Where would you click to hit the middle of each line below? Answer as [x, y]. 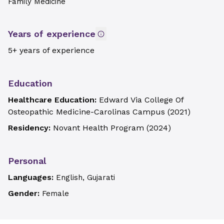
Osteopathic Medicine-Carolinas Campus [86, 112]
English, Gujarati [85, 177]
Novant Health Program [98, 128]
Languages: [32, 177]
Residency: [30, 128]
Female [55, 193]
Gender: [25, 193]
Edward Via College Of [141, 100]
